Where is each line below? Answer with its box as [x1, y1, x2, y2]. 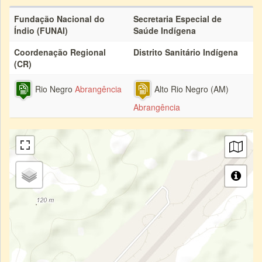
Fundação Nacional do [14, 13, 105, 25]
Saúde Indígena [133, 25, 196, 36]
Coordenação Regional [14, 46, 106, 58]
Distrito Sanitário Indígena [133, 46, 238, 58]
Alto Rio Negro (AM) [152, 83, 229, 95]
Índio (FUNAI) [14, 25, 68, 36]
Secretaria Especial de [133, 13, 222, 25]
